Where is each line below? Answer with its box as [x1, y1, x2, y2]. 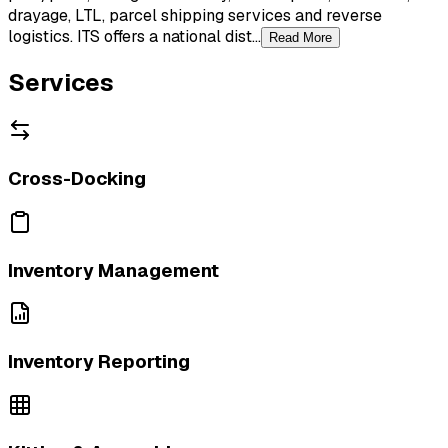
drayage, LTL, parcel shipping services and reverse [8, 4, 382, 26]
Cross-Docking [8, 166, 146, 192]
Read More [269, 29, 332, 45]
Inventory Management [8, 257, 219, 283]
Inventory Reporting [8, 348, 190, 374]
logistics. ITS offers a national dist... [8, 25, 261, 47]
